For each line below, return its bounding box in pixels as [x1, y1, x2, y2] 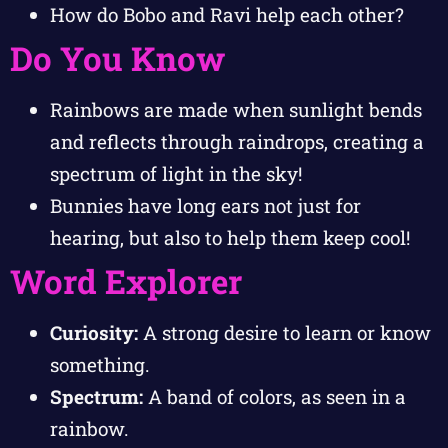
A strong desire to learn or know [138, 319, 431, 345]
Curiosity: [50, 319, 138, 345]
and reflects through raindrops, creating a [50, 128, 424, 154]
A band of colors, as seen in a [143, 383, 406, 409]
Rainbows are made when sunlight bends [50, 96, 422, 122]
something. [50, 351, 150, 377]
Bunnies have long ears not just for [50, 192, 361, 218]
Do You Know [10, 35, 225, 80]
